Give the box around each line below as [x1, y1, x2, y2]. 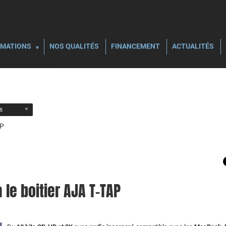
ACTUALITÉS [172, 42, 214, 50]
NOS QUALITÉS [49, 42, 99, 50]
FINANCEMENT [111, 42, 160, 50]
